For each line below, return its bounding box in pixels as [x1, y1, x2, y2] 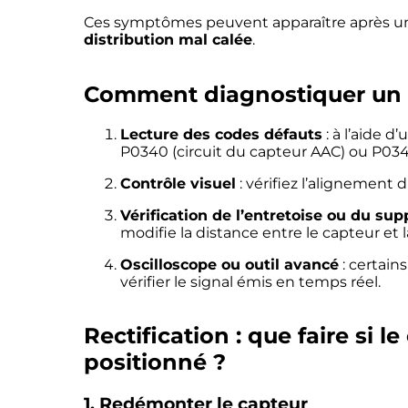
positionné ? [84, 349, 226, 376]
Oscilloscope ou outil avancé [120, 255, 339, 273]
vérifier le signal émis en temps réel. [120, 272, 381, 291]
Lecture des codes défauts [120, 125, 322, 143]
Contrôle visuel [120, 174, 236, 192]
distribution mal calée [84, 30, 252, 48]
